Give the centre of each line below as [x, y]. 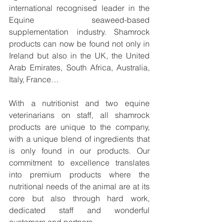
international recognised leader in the [79, 8]
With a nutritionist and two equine [79, 103]
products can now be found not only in [79, 44]
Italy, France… [34, 80]
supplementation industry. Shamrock [79, 32]
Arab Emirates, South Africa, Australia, [79, 68]
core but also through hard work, [79, 198]
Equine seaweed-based [79, 20]
